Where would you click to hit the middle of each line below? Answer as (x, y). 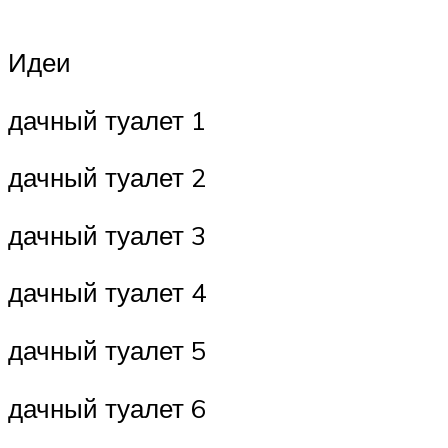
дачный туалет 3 (107, 234)
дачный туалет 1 (107, 119)
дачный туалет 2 (107, 177)
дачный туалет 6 (107, 407)
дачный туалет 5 (107, 349)
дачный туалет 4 (107, 292)
